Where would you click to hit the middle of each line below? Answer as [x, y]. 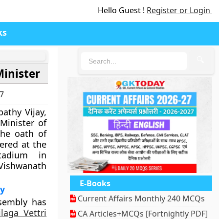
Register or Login [179, 10]
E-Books [95, 184]
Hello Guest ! [122, 10]
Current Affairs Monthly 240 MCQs [141, 199]
